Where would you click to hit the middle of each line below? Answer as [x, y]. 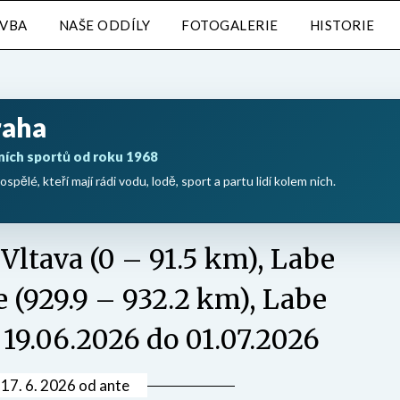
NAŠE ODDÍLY [104, 25]
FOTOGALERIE [230, 25]
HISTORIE [342, 25]
